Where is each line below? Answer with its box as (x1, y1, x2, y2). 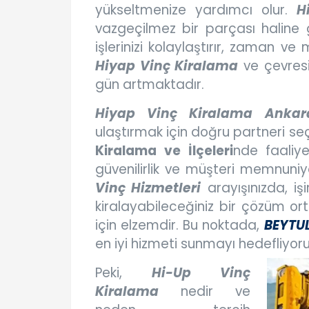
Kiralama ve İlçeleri (95, 141, 233, 161)
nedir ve (159, 282, 250, 301)
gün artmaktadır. (95, 75, 204, 94)
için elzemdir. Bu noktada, (95, 216, 264, 235)
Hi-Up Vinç (151, 263, 250, 283)
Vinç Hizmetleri (95, 179, 201, 198)
